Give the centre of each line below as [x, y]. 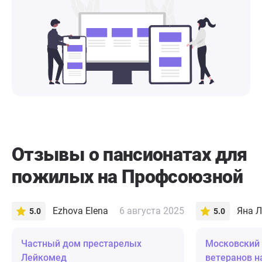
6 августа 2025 [152, 211]
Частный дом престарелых [81, 244]
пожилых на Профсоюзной [127, 177]
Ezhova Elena [80, 211]
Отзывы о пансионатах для [130, 155]
